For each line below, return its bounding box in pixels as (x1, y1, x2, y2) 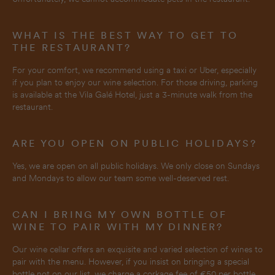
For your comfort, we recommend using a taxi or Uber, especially (12, 65, 257, 75)
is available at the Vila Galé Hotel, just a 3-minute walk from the (12, 90, 252, 99)
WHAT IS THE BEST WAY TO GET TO (12, 29, 239, 41)
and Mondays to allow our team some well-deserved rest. (12, 173, 229, 183)
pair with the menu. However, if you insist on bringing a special (12, 257, 249, 266)
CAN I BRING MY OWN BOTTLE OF (12, 209, 228, 220)
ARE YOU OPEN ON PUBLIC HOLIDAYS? (12, 137, 258, 149)
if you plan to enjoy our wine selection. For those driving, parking (12, 77, 258, 87)
